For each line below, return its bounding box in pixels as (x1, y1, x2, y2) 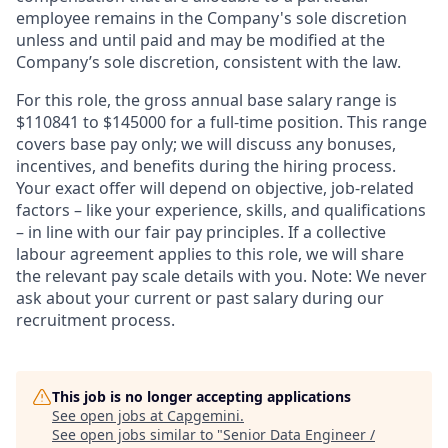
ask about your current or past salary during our (16, 286, 384, 309)
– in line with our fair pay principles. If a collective (16, 220, 386, 243)
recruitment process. (16, 308, 175, 331)
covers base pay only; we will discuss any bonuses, (16, 132, 396, 155)
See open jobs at (52, 405, 167, 425)
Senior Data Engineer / (223, 424, 375, 444)
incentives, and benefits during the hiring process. (16, 154, 396, 177)
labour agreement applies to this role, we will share (16, 242, 404, 265)
